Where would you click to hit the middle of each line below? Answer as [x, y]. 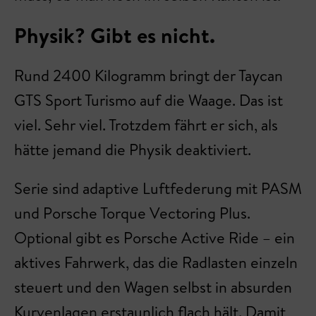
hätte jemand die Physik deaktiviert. [133, 150]
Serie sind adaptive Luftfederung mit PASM [158, 188]
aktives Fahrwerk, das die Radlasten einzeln [156, 262]
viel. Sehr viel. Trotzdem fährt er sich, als [146, 125]
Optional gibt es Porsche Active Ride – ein [154, 238]
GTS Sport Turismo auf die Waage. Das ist [148, 100]
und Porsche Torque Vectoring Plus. [132, 213]
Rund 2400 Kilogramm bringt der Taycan [148, 75]
